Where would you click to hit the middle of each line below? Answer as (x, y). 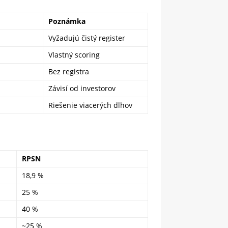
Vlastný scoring (74, 55)
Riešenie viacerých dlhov (90, 105)
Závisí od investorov (82, 88)
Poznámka (67, 21)
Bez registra (69, 72)
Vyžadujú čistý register (87, 38)
